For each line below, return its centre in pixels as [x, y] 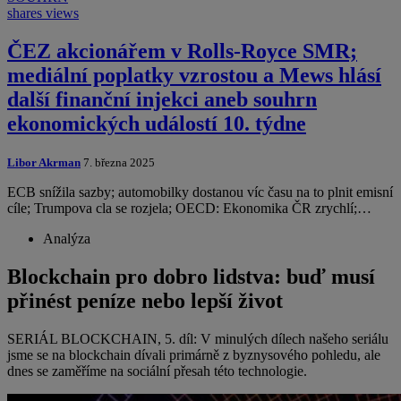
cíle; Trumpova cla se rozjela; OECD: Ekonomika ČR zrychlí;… [189, 209]
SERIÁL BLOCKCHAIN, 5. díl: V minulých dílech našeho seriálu [198, 339]
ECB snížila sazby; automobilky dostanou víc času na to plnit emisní [200, 192]
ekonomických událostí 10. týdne [157, 124]
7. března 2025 [118, 163]
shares [25, 13]
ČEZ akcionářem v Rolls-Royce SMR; [182, 51]
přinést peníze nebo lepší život [145, 301]
